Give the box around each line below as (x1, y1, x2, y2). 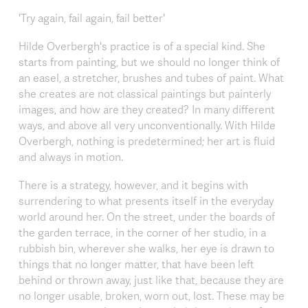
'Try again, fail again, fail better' (19, 10, 165, 25)
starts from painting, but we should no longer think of (19, 54, 280, 69)
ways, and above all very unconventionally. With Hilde (19, 117, 276, 133)
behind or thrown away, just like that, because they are (19, 272, 284, 287)
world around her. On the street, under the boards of (19, 208, 275, 224)
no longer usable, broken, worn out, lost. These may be (19, 287, 285, 303)
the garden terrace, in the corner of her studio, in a (19, 224, 266, 240)
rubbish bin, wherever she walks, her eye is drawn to (19, 240, 274, 256)
